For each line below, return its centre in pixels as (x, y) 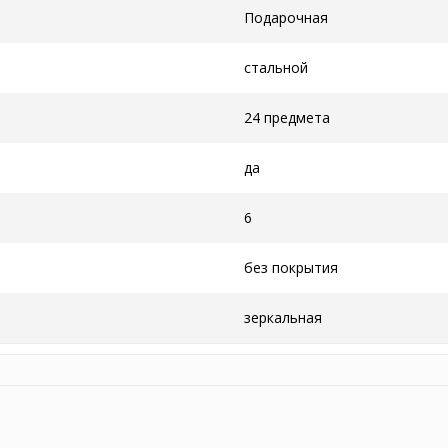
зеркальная (283, 317)
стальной (276, 67)
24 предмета (287, 117)
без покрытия (291, 267)
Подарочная (286, 17)
